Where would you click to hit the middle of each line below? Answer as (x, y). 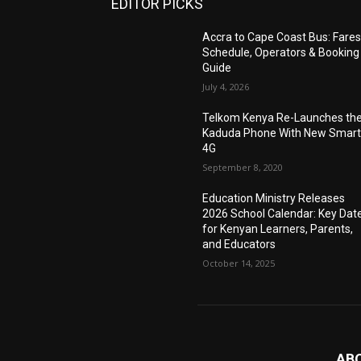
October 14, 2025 (239, 263)
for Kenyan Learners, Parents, (278, 229)
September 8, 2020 (243, 168)
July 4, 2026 (226, 87)
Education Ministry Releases (274, 199)
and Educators (239, 245)
